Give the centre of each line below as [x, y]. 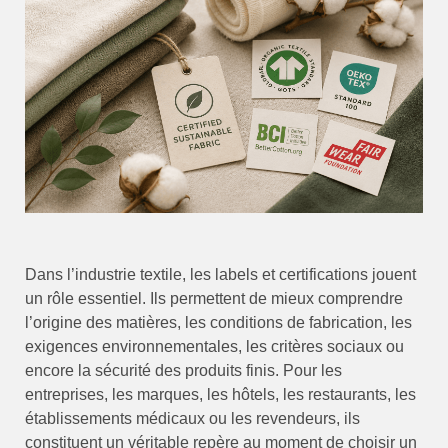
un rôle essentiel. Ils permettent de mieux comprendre [214, 299]
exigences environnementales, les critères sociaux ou [214, 347]
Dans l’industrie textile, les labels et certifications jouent [220, 275]
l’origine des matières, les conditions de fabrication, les [218, 323]
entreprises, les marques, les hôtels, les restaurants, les [220, 395]
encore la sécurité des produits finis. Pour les [183, 371]
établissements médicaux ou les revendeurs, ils [192, 419]
